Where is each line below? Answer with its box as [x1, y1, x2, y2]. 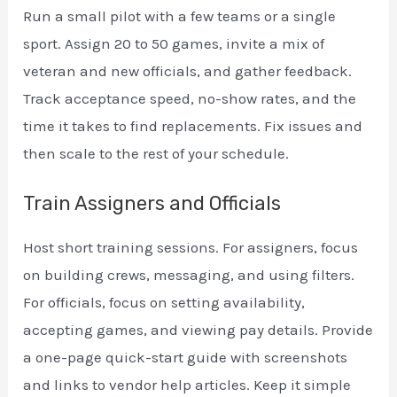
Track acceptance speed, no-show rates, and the [23, 89, 357, 107]
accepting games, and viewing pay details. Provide [23, 320, 374, 339]
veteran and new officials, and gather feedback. [23, 61, 353, 80]
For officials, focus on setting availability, [23, 292, 306, 311]
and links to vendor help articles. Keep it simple [23, 375, 352, 393]
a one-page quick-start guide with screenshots [23, 347, 348, 366]
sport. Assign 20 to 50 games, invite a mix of [23, 34, 325, 52]
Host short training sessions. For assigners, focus [23, 237, 359, 256]
